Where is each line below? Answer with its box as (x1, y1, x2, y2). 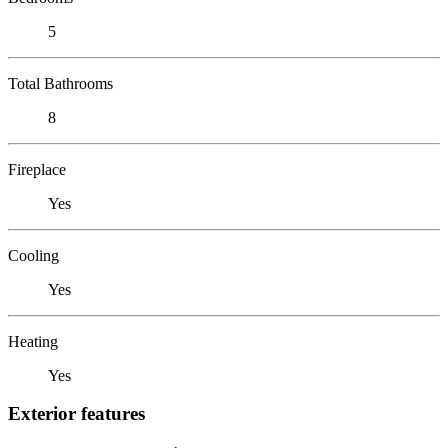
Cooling (8, 246, 59, 264)
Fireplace (8, 160, 66, 178)
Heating (8, 332, 58, 350)
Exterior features (8, 403, 145, 425)
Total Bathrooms (8, 74, 113, 92)
